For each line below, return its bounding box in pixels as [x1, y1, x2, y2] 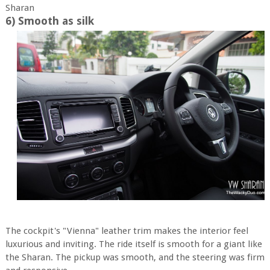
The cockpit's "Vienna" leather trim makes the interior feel [5, 225, 248, 236]
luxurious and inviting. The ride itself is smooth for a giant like [5, 238, 262, 250]
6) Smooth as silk [5, 14, 94, 27]
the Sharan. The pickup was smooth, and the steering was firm [5, 251, 265, 263]
